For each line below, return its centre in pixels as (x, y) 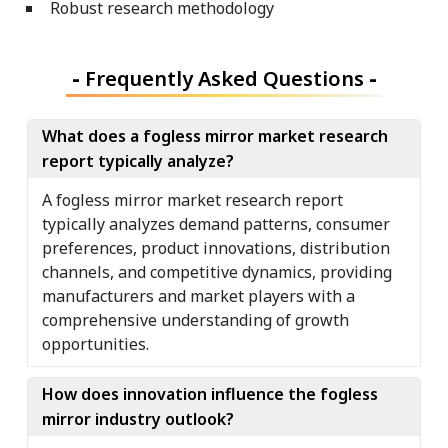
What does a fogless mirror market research (215, 135)
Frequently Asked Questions (224, 78)
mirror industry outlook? (138, 418)
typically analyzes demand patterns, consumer (216, 223)
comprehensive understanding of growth (195, 319)
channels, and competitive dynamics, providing (217, 271)
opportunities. (95, 343)
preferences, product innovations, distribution (216, 247)
